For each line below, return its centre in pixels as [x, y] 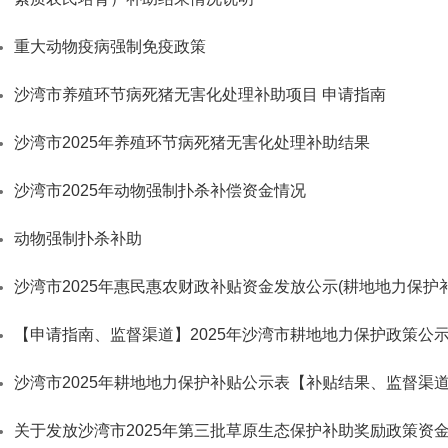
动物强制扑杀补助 [78, 238]
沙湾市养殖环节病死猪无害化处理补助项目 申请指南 [200, 94]
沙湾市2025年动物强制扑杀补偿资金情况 [160, 190]
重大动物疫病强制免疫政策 [110, 46]
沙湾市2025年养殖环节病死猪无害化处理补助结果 [192, 142]
